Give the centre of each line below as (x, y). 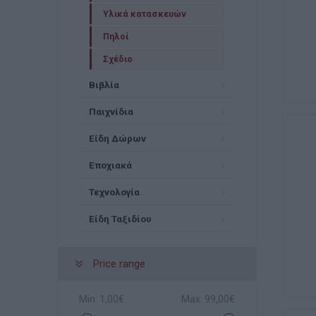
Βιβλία (104, 84)
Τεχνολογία (114, 192)
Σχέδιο (117, 59)
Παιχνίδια (111, 111)
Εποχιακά (110, 165)
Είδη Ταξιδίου (120, 218)
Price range (119, 264)
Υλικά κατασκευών (144, 14)
